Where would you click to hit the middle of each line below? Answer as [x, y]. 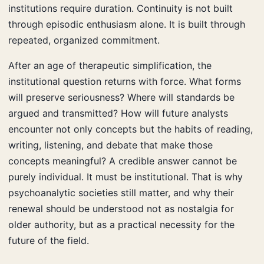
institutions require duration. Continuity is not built [121, 8]
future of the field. [49, 240]
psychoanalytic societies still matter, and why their [121, 192]
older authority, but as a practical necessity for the [121, 224]
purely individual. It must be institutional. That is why [126, 176]
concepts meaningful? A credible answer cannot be [123, 161]
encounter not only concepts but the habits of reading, [131, 129]
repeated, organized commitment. [84, 40]
